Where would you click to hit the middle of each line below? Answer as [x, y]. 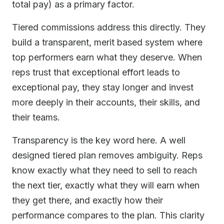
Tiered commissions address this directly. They [109, 27]
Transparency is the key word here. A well [99, 140]
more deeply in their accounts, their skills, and [106, 102]
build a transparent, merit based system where [107, 42]
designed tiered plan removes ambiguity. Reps [107, 155]
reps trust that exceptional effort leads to [96, 72]
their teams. [36, 117]
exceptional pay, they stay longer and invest [103, 87]
